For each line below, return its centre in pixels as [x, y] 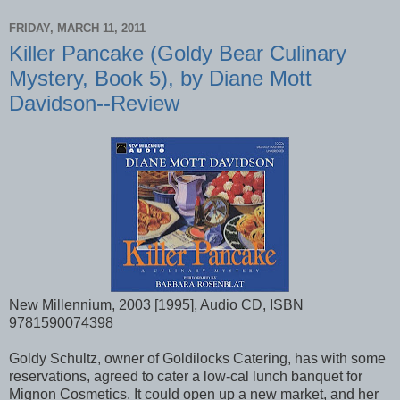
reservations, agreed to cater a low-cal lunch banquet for [186, 376]
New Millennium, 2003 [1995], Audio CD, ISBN [156, 304]
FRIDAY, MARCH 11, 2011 [77, 29]
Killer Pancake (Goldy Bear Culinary [178, 53]
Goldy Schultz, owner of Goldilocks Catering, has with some [197, 358]
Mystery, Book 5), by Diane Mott [160, 78]
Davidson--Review [94, 103]
